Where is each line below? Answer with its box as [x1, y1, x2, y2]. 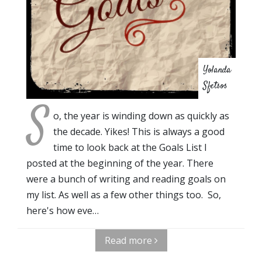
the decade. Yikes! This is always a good [53, 125, 225, 138]
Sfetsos [203, 79, 227, 93]
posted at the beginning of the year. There [26, 156, 213, 170]
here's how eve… [26, 204, 99, 217]
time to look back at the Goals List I [53, 140, 207, 154]
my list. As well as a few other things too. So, [26, 188, 221, 201]
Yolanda [203, 63, 231, 77]
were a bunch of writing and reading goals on [26, 172, 226, 185]
